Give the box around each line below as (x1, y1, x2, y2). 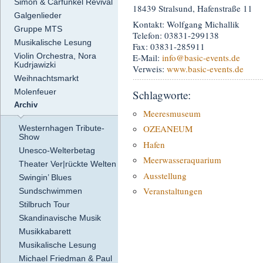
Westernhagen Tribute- (19, 123, 104, 133)
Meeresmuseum (143, 107, 201, 119)
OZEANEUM (143, 123, 193, 135)
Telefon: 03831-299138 (133, 29, 219, 41)
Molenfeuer (14, 87, 56, 97)
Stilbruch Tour (19, 200, 70, 210)
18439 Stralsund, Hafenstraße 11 (133, 2, 252, 15)
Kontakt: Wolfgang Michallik (133, 18, 240, 30)
